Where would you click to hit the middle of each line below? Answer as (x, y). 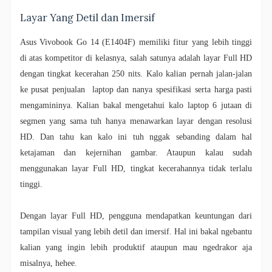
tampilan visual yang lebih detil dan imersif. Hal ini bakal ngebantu (136, 232)
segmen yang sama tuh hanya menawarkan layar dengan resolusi (136, 121)
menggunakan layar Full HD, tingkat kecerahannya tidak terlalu (136, 169)
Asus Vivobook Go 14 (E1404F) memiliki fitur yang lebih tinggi (136, 42)
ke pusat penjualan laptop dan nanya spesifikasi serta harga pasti (136, 90)
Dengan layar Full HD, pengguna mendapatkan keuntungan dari (136, 216)
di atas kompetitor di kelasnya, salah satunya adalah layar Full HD (136, 58)
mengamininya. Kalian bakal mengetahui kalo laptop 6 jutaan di (136, 106)
